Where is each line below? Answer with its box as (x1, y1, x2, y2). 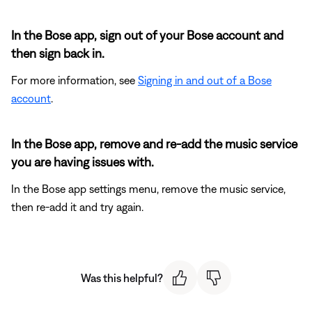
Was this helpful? (81, 271, 163, 284)
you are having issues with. (11, 155, 154, 170)
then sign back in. (11, 46, 104, 61)
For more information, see (11, 74, 138, 87)
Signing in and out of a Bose (138, 74, 272, 87)
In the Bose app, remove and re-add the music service (11, 136, 297, 152)
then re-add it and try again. (11, 201, 143, 214)
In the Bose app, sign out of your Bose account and (11, 28, 283, 43)
